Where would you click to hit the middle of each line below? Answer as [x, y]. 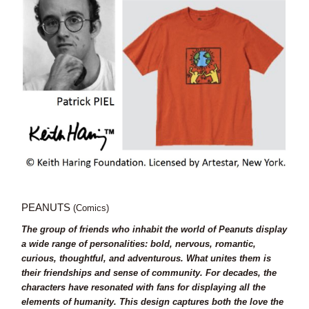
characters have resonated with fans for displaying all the [143, 288]
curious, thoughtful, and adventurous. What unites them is [146, 259]
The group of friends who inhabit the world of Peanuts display [154, 230]
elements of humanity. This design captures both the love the [152, 302]
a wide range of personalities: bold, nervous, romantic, [138, 244]
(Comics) [91, 208]
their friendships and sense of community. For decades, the [149, 273]
